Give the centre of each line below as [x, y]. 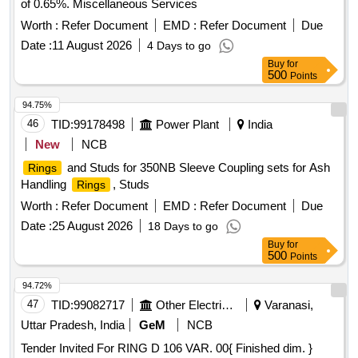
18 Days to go [183, 227]
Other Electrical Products [227, 305]
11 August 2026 [92, 46]
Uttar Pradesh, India [73, 325]
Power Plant [187, 125]
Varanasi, [287, 305]
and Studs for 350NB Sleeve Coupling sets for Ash [197, 168]
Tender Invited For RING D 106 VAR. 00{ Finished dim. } [167, 348]
